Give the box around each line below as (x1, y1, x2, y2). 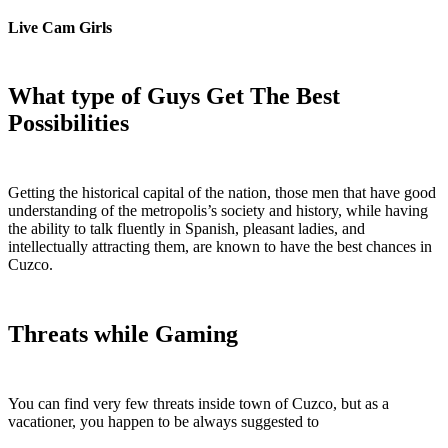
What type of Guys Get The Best (8, 83, 340, 110)
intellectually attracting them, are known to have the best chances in (8, 238, 432, 256)
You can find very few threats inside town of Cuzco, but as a (8, 395, 389, 413)
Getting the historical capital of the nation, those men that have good (8, 184, 436, 202)
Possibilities (8, 110, 129, 137)
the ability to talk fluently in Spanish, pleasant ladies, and (8, 220, 365, 238)
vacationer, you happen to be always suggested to (8, 413, 319, 431)
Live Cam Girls (8, 18, 112, 36)
